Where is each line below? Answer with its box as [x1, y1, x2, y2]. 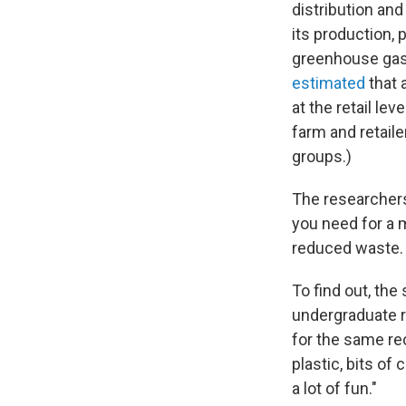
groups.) [292, 147, 352, 167]
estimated [292, 73, 365, 93]
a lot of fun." [292, 379, 377, 399]
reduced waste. [292, 238, 403, 258]
